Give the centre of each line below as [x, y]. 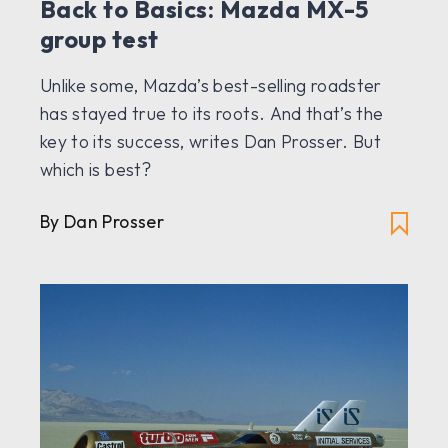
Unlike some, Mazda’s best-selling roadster [211, 86]
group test [99, 39]
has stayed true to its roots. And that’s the [212, 114]
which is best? [95, 170]
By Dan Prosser [102, 222]
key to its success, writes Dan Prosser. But [211, 142]
